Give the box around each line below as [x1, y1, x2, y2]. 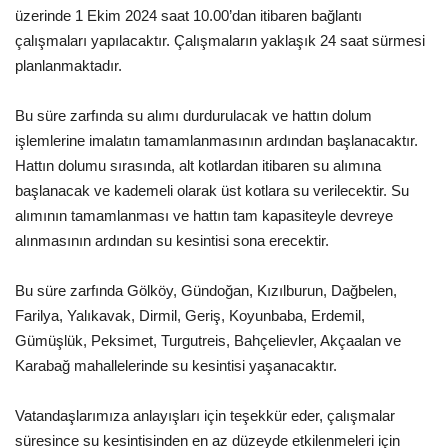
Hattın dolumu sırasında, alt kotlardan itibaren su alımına [15, 156, 381, 174]
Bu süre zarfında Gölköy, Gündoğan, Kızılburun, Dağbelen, [15, 281, 397, 299]
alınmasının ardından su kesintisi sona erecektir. [15, 231, 329, 249]
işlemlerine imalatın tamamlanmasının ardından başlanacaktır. [15, 131, 418, 149]
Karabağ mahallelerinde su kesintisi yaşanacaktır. [15, 356, 337, 374]
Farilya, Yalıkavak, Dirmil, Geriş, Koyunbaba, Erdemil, [15, 306, 365, 324]
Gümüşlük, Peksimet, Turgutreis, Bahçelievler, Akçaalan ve [15, 331, 401, 349]
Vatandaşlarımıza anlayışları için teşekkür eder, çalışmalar [15, 406, 395, 424]
